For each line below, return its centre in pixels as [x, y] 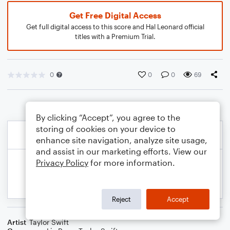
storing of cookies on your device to [106, 129]
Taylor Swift [49, 222]
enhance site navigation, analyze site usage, [122, 140]
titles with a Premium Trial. [115, 36]
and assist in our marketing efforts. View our [121, 151]
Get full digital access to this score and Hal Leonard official [115, 27]
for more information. [132, 162]
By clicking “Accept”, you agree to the [108, 117]
